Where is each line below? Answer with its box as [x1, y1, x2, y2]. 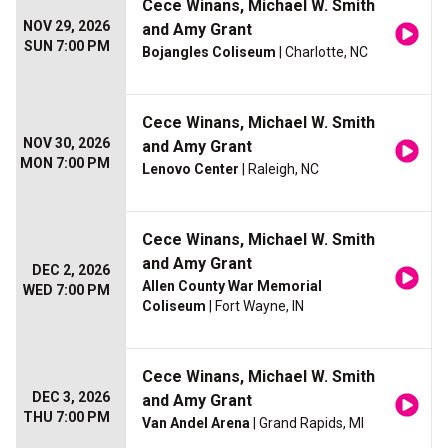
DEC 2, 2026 [32, 262, 110, 279]
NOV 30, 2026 [23, 135, 110, 152]
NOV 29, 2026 [23, 18, 110, 35]
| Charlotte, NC [276, 44, 368, 61]
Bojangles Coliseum [142, 44, 276, 61]
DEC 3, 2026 [32, 389, 110, 406]
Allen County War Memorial [142, 278, 322, 295]
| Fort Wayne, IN [206, 298, 304, 315]
